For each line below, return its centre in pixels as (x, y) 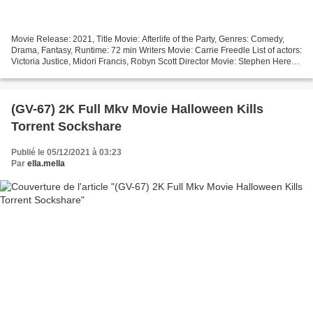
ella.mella (46, 163)
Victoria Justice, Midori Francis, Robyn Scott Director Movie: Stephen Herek (153, 61)
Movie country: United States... (68, 72)
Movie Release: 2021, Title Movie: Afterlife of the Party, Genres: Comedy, (148, 39)
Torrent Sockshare (66, 126)
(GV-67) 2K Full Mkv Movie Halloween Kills (137, 109)
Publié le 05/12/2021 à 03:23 (66, 152)
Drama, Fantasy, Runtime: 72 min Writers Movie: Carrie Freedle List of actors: (156, 50)
